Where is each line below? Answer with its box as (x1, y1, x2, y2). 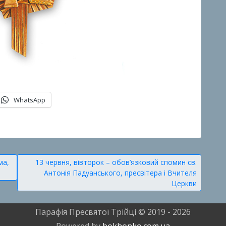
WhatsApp (14, 95, 45, 104)
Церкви (172, 178, 197, 188)
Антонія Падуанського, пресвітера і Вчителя (44, 167, 197, 178)
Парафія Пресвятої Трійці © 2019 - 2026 (35, 206, 191, 218)
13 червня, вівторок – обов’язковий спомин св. (35, 157, 197, 167)
